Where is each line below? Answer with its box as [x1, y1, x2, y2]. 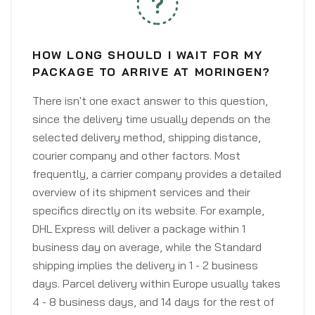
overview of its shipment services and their [32, 185, 250, 199]
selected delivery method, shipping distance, [32, 130, 261, 144]
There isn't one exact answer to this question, [32, 94, 268, 108]
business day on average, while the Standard [32, 240, 262, 254]
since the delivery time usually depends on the [32, 112, 271, 126]
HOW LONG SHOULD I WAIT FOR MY [32, 48, 263, 62]
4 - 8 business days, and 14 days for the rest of [32, 295, 274, 309]
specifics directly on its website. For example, [32, 203, 264, 217]
